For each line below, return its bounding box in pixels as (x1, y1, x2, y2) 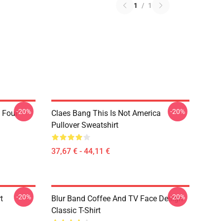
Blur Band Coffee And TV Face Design (51, 194, 183, 203)
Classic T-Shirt (51, 206, 101, 215)
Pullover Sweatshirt (51, 120, 118, 130)
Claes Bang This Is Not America (51, 109, 161, 118)
